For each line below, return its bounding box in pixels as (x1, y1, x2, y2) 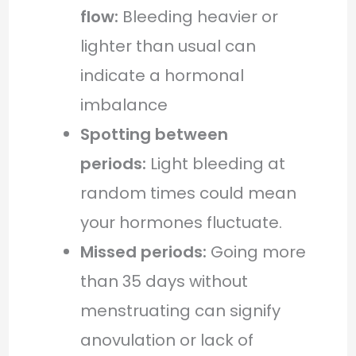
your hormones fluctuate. (79, 211, 282, 234)
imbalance (79, 93, 168, 116)
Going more (206, 240, 306, 263)
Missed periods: (79, 240, 207, 263)
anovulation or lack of (79, 328, 253, 351)
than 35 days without (79, 269, 248, 292)
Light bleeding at (145, 152, 285, 175)
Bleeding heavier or (118, 5, 278, 28)
